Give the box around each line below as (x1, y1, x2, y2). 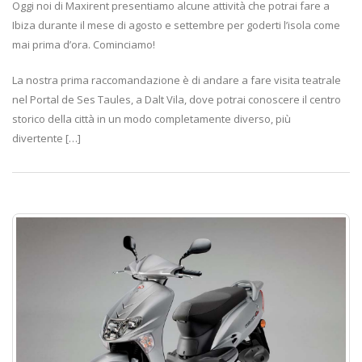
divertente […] (12, 131, 81, 145)
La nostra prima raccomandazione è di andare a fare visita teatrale (12, 73, 341, 87)
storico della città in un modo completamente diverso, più (12, 112, 291, 126)
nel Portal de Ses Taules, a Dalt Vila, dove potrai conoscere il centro (12, 92, 341, 107)
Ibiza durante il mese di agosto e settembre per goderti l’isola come (12, 18, 340, 32)
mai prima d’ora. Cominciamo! (12, 37, 155, 52)
